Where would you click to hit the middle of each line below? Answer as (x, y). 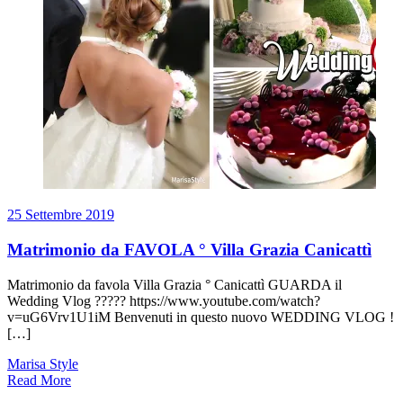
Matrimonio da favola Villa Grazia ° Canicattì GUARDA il (175, 284)
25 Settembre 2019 (61, 215)
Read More (39, 380)
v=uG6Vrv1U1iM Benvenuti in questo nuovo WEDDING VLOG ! (201, 317)
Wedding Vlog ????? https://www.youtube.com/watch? (164, 300)
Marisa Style (43, 363)
